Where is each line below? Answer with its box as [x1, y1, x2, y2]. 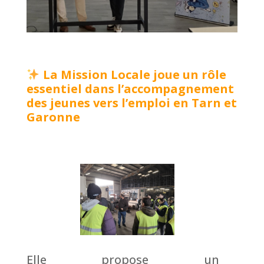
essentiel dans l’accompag [26, 80, 186, 97]
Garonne [26, 108, 83, 125]
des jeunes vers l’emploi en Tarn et [26, 94, 237, 111]
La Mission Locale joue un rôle [42, 66, 226, 82]
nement [185, 80, 234, 97]
